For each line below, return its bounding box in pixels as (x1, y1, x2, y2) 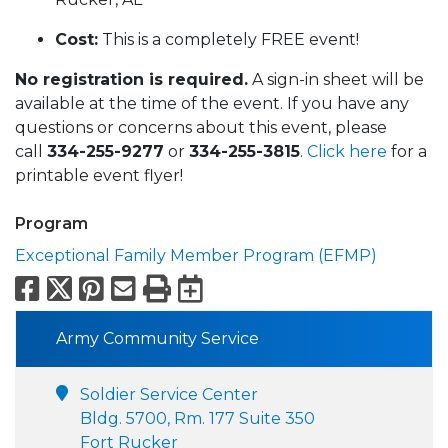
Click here (307, 142, 387, 162)
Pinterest (110, 271, 236, 306)
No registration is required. (15, 70, 248, 90)
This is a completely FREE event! (98, 30, 359, 50)
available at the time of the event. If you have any (15, 94, 409, 114)
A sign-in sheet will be (248, 70, 424, 90)
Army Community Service (56, 329, 259, 349)
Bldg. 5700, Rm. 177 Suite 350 (80, 409, 315, 429)
